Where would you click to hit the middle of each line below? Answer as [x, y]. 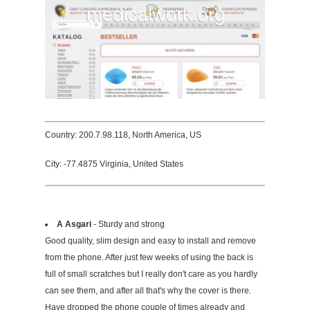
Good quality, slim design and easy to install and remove [151, 241]
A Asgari [74, 225]
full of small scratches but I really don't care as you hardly [151, 274]
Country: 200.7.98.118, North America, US [123, 135]
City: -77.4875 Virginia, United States [114, 164]
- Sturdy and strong [128, 225]
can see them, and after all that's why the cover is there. [148, 291]
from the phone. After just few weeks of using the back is [149, 258]
